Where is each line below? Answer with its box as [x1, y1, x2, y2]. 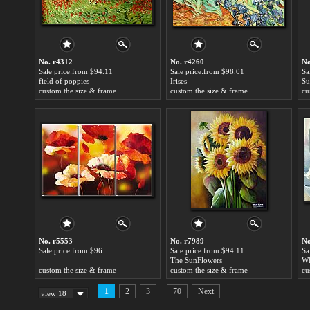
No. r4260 [170, 57, 204, 66]
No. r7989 [170, 237, 204, 245]
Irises [170, 77, 187, 85]
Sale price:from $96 [39, 246, 102, 255]
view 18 [41, 289, 66, 298]
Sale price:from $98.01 [170, 67, 244, 75]
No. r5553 [39, 237, 73, 245]
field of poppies [39, 77, 89, 85]
